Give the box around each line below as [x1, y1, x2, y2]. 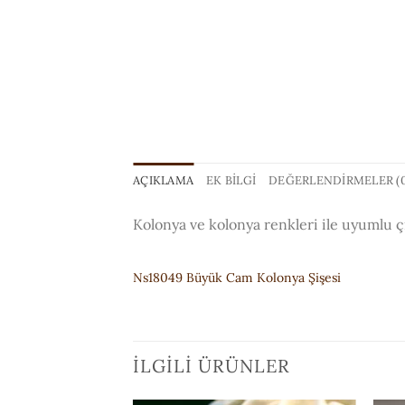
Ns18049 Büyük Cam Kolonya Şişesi [133, 269, 341, 287]
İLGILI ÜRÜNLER [133, 354, 290, 378]
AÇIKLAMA [133, 172, 194, 188]
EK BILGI [206, 172, 257, 188]
